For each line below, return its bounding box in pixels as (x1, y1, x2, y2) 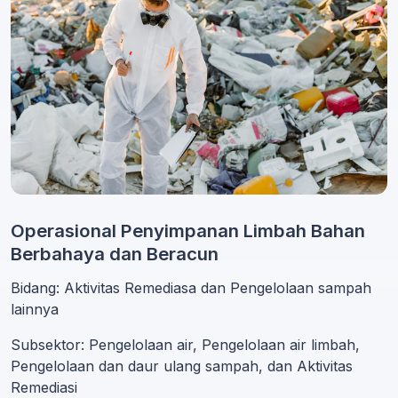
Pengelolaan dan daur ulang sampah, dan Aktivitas (11, 357, 353, 376)
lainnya (11, 300, 59, 319)
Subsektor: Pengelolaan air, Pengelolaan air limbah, (11, 336, 360, 354)
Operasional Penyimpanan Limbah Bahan (11, 219, 365, 243)
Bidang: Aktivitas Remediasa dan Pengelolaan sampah (11, 279, 371, 298)
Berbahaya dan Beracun (11, 243, 219, 266)
